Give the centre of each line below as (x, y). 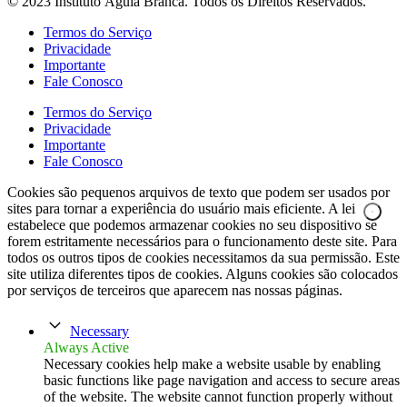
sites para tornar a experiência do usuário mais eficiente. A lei (181, 208)
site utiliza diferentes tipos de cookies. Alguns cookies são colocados (203, 273)
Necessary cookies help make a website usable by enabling (212, 363)
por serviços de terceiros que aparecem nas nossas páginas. (175, 290)
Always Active (86, 347)
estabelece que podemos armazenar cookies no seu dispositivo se (192, 224)
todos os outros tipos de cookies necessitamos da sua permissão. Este (203, 257)
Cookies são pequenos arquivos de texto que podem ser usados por (199, 192)
